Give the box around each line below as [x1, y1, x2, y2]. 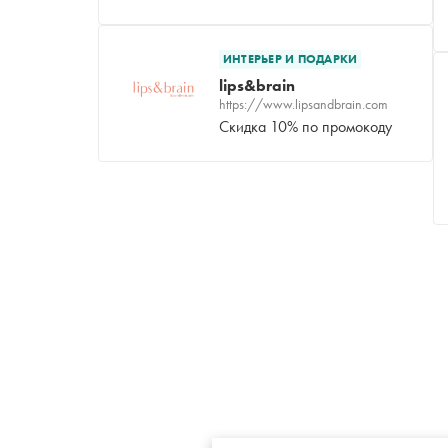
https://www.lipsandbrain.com [219, 94, 388, 113]
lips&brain [219, 74, 295, 96]
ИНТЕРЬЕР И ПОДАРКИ [223, 50, 358, 67]
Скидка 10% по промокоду [219, 115, 392, 137]
